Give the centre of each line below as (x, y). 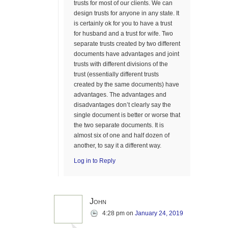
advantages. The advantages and (120, 95)
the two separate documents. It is (119, 125)
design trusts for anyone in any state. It (126, 13)
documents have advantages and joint (126, 54)
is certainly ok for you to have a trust (123, 23)
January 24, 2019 (159, 213)
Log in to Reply (95, 161)
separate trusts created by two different (127, 44)
